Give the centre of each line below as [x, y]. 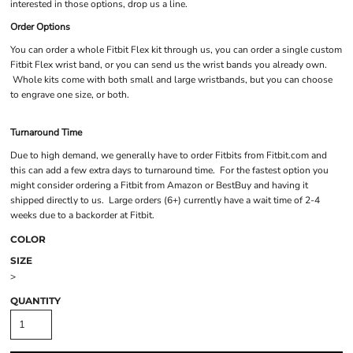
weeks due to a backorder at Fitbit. [82, 215]
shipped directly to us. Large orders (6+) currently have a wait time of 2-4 [165, 200]
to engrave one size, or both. [70, 95]
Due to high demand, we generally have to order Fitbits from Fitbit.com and [169, 155]
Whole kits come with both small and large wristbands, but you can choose [171, 80]
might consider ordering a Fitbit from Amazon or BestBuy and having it [159, 185]
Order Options [40, 27]
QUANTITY [35, 301]
